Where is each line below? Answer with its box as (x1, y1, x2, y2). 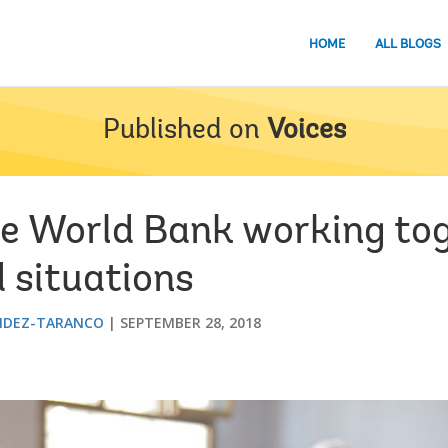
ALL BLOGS (375, 37, 441, 51)
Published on (102, 117, 260, 145)
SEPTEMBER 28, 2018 (120, 313, 261, 332)
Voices (266, 117, 346, 145)
